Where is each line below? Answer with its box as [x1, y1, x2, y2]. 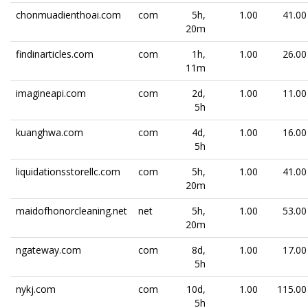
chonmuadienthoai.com [16, 8, 121, 21]
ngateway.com [16, 243, 81, 256]
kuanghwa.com [16, 126, 83, 139]
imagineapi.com [16, 87, 86, 100]
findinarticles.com [16, 47, 93, 60]
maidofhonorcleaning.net [16, 204, 127, 217]
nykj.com [16, 283, 56, 296]
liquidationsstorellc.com [16, 165, 120, 178]
